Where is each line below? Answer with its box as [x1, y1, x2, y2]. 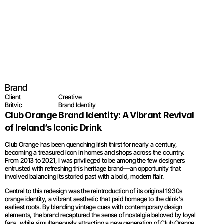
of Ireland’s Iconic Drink [5, 122, 101, 133]
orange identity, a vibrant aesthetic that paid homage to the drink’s [5, 195, 183, 203]
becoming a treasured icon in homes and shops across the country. [5, 148, 185, 156]
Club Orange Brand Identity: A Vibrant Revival [5, 110, 194, 120]
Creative [58, 93, 82, 101]
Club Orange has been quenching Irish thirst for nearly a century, [5, 140, 177, 148]
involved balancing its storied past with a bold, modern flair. [5, 172, 164, 180]
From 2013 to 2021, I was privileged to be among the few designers [5, 156, 185, 164]
